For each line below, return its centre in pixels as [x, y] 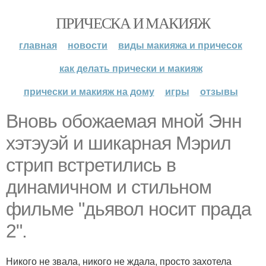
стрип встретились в [91, 165]
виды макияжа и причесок [180, 45]
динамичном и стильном [109, 187]
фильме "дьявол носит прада [129, 209]
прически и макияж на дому [89, 91]
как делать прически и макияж [131, 68]
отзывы [219, 91]
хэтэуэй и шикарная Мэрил [118, 143]
